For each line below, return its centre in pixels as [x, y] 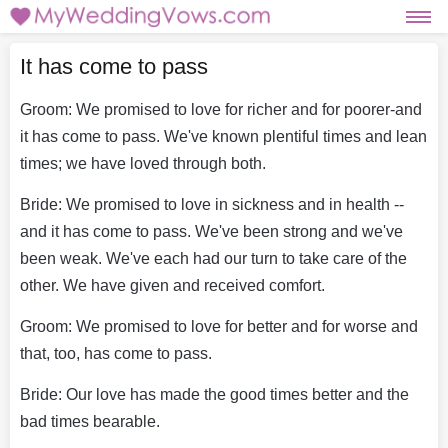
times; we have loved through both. [143, 163]
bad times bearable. [90, 421]
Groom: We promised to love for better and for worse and [219, 326]
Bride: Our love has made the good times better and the [214, 394]
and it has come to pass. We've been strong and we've [211, 231]
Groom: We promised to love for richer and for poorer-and [221, 109]
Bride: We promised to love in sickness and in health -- [212, 204]
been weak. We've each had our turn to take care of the [213, 258]
